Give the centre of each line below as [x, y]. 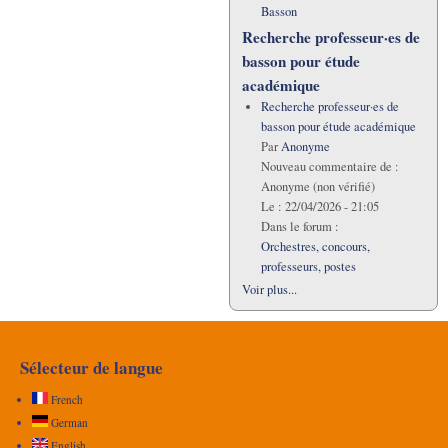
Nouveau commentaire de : [329, 166]
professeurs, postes [308, 266]
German [68, 423]
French [65, 400]
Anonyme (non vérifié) [317, 186]
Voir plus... [269, 289]
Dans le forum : [299, 226]
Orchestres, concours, [315, 246]
